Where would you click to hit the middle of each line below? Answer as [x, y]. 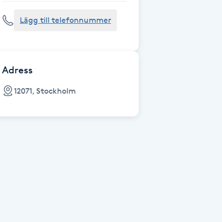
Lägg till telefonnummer [65, 20]
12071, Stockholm [45, 91]
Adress [17, 70]
